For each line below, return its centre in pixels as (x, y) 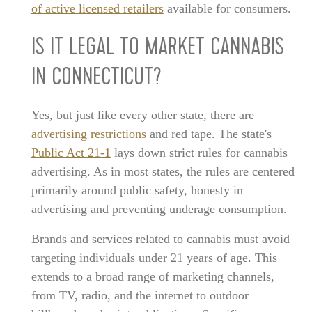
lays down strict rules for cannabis (199, 152)
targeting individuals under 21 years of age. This (154, 257)
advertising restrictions (88, 133)
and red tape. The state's (209, 133)
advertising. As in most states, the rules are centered (163, 171)
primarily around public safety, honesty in (137, 190)
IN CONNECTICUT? (96, 79)
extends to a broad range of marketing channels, (153, 276)
